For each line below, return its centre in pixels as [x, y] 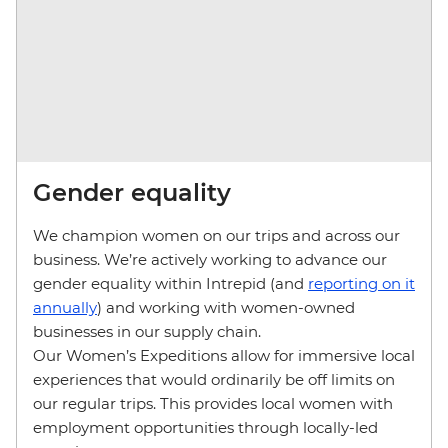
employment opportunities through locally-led [205, 428]
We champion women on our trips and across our [216, 236]
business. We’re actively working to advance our [210, 260]
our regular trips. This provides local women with [213, 404]
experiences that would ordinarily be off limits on [214, 380]
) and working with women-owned [226, 308]
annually [65, 308]
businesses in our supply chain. [149, 332]
